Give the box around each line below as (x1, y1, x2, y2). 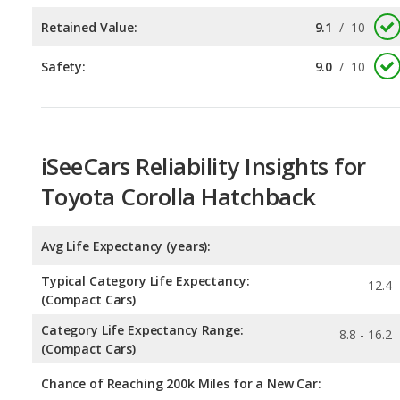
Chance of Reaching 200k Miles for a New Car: (41, 295, 321, 312)
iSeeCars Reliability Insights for (41, 70, 366, 103)
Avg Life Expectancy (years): (41, 157, 212, 175)
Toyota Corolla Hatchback (41, 100, 316, 133)
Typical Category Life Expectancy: (41, 192, 250, 210)
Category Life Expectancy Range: (41, 241, 244, 259)
